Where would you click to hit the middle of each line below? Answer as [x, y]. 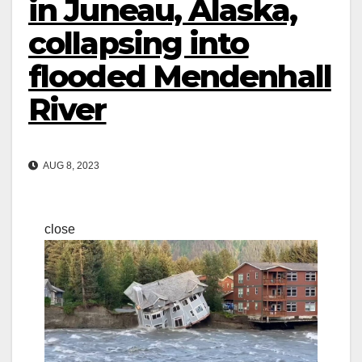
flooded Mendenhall [180, 77]
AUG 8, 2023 [70, 165]
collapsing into [139, 44]
